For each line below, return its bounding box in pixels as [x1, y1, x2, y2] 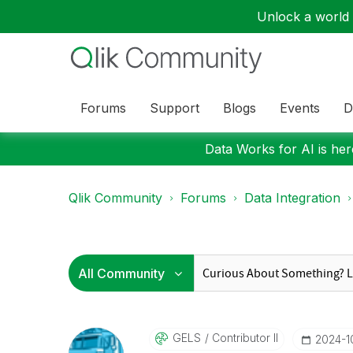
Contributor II [208, 331, 278, 344]
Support [150, 99, 199, 116]
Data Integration [244, 190, 340, 206]
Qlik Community [69, 190, 162, 206]
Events [280, 99, 320, 116]
